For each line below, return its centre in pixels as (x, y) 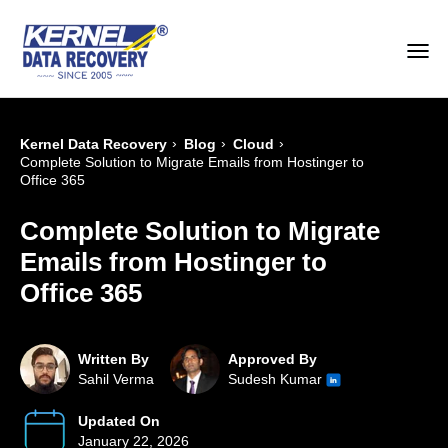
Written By (113, 359)
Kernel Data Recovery (93, 144)
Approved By (272, 359)
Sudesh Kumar (277, 379)
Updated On (119, 421)
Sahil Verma (116, 379)
